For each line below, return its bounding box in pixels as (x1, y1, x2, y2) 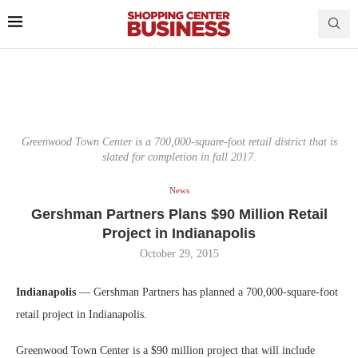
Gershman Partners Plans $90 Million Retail (30, 205, 328, 222)
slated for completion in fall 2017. (101, 150, 257, 163)
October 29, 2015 (139, 247, 219, 260)
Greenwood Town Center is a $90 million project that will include (16, 344, 315, 356)
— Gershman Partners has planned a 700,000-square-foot (76, 285, 338, 298)
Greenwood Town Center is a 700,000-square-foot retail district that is (21, 135, 337, 148)
